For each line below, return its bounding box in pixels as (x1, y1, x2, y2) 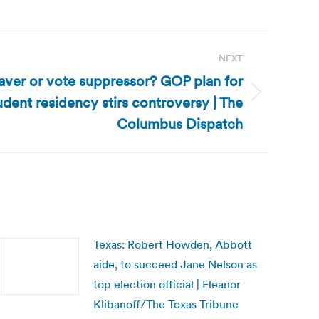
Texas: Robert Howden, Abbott (93, 237, 252, 251)
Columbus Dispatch (117, 115, 243, 133)
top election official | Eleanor (93, 277, 241, 291)
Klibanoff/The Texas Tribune (93, 297, 239, 311)
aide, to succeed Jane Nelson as (93, 257, 257, 271)
